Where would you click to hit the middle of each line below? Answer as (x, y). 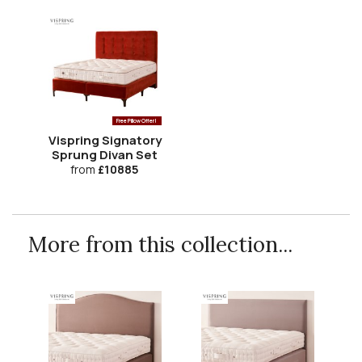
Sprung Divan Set (105, 155)
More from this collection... (160, 245)
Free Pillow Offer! (137, 121)
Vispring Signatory (105, 141)
